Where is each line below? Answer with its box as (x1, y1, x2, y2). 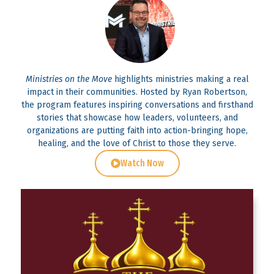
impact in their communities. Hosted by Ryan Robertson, (27, 86, 247, 97)
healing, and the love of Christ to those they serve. (38, 138, 236, 149)
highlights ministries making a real (111, 73, 249, 84)
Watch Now (120, 157, 164, 169)
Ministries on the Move (25, 73, 112, 84)
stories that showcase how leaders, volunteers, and (36, 112, 238, 123)
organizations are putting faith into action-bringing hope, (26, 125, 248, 136)
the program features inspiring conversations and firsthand (21, 99, 253, 110)
